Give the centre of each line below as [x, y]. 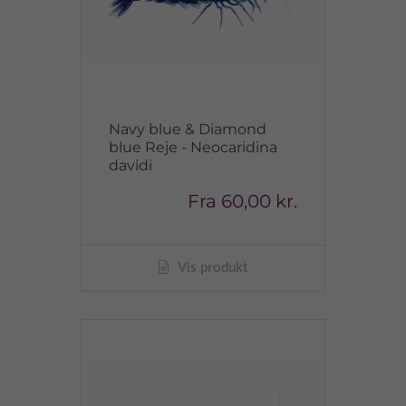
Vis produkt [211, 268]
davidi [130, 165]
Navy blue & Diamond [188, 129]
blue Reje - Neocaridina [193, 147]
